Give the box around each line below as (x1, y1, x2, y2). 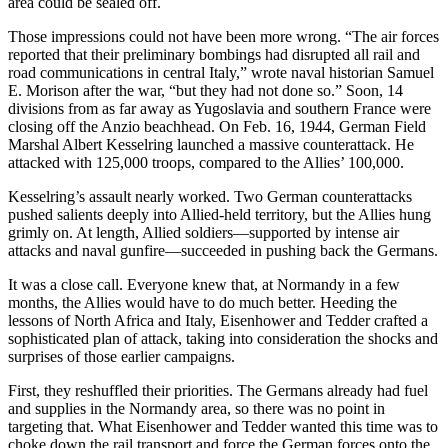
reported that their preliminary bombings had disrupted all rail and (8, 45, 420, 63)
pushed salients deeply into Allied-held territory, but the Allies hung (8, 205, 431, 223)
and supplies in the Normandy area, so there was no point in (8, 399, 385, 417)
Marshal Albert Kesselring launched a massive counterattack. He (8, 135, 414, 153)
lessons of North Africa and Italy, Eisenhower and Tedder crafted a (8, 311, 428, 329)
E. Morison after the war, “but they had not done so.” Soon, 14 (8, 81, 403, 99)
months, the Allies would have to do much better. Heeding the (8, 293, 397, 311)
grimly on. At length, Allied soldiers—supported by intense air (8, 223, 399, 241)
